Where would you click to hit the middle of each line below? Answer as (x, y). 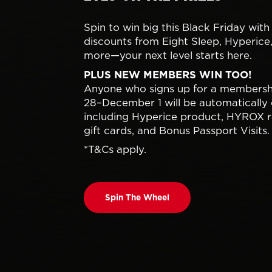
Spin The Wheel (138, 198)
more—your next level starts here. (168, 56)
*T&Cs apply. (115, 150)
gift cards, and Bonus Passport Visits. (176, 130)
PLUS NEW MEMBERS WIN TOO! (167, 74)
